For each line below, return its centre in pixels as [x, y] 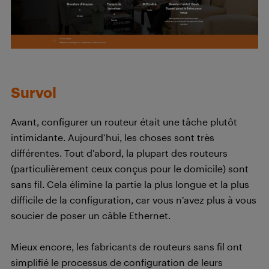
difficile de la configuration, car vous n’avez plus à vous [134, 199]
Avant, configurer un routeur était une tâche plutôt [124, 121]
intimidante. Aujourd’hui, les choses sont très [113, 137]
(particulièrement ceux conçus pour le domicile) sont [130, 168]
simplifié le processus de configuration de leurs [117, 262]
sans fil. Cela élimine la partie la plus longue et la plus [130, 184]
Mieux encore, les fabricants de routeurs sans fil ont [127, 246]
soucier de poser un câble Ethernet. [91, 215]
